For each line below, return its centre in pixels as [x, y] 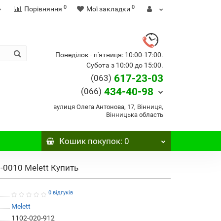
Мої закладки [108, 9]
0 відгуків [60, 192]
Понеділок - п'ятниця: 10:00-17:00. [109, 55]
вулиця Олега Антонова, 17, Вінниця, [108, 107]
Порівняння [43, 9]
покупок [103, 141]
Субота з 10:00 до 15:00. [125, 65]
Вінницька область [135, 115]
